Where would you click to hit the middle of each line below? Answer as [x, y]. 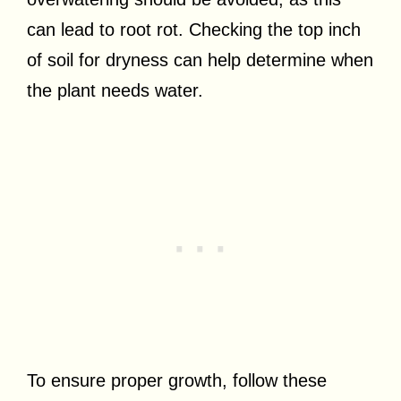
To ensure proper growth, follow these [177, 380]
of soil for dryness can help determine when [200, 60]
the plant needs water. [115, 90]
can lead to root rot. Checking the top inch [194, 29]
